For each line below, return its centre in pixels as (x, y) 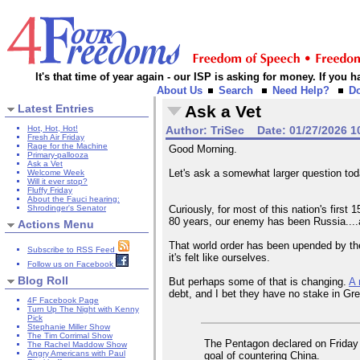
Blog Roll (43, 280)
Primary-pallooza (58, 155)
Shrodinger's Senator (67, 208)
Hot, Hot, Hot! (53, 129)
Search (236, 90)
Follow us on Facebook (72, 264)
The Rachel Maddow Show (77, 345)
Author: (187, 131)
